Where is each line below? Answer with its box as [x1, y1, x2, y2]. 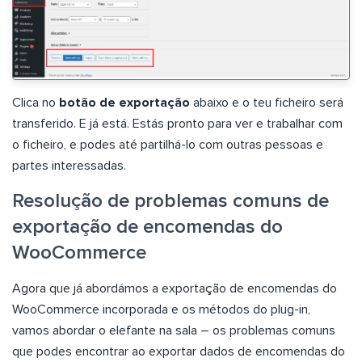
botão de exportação [59, 95, 190, 109]
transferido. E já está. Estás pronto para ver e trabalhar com [12, 116, 343, 130]
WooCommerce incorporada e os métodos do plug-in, [12, 302, 310, 316]
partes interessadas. [12, 158, 126, 172]
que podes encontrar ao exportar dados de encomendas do [12, 344, 345, 358]
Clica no [12, 95, 59, 109]
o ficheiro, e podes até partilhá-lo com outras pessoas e [12, 137, 323, 151]
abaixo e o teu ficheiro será [190, 95, 343, 109]
